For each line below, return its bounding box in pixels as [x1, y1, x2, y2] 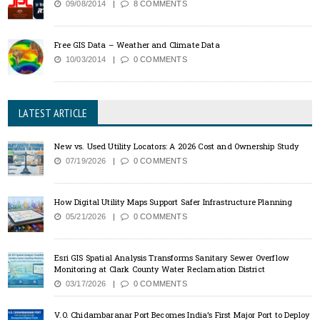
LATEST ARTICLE [19, 106, 88, 121]
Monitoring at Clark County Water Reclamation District [54, 264, 265, 275]
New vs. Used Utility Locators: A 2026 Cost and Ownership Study [54, 141, 299, 152]
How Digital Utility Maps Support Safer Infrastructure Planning [54, 196, 293, 208]
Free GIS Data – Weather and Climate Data [54, 39, 220, 51]
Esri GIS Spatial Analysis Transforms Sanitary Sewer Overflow [54, 252, 290, 264]
